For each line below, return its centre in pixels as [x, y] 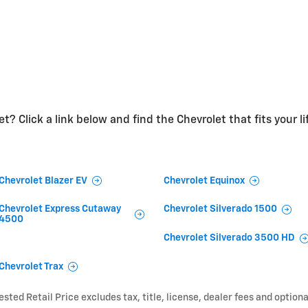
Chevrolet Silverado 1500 [220, 209]
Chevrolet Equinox [204, 180]
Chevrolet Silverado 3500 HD [229, 238]
